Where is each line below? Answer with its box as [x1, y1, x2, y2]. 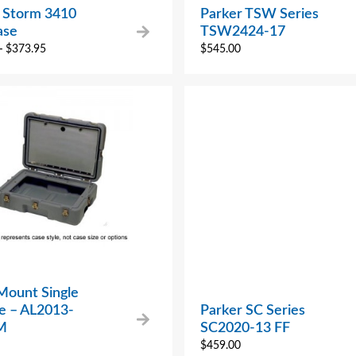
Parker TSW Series [199, 6, 319, 21]
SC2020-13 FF [199, 320, 290, 335]
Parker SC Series [199, 303, 305, 318]
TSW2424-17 [199, 24, 285, 39]
